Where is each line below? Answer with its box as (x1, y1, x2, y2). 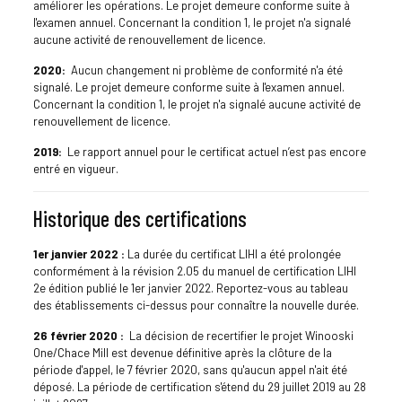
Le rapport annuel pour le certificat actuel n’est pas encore (61, 144, 366, 159)
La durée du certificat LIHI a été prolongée (124, 246, 341, 261)
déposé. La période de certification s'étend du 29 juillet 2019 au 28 (32, 379, 366, 394)
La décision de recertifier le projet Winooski (126, 328, 354, 343)
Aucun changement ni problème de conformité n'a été (67, 62, 343, 77)
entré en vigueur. (32, 161, 118, 176)
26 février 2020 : (32, 328, 127, 343)
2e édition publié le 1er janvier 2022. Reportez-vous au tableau (32, 280, 348, 295)
